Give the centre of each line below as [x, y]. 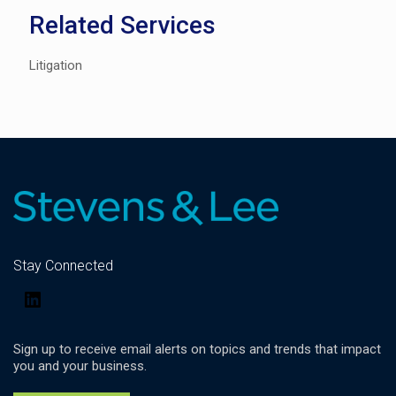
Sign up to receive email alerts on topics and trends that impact [197, 350]
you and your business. [80, 366]
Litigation [56, 66]
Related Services [122, 26]
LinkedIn [66, 297]
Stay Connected [63, 266]
